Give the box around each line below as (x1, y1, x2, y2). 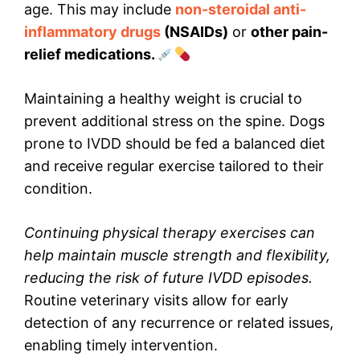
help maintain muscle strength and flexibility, (24, 247, 330, 264)
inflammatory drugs (24, 23, 161, 41)
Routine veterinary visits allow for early (24, 292, 288, 309)
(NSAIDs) (161, 23, 228, 41)
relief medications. (24, 46, 157, 63)
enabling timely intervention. (24, 337, 218, 354)
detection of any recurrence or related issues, (24, 314, 333, 332)
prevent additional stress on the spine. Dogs (24, 112, 325, 130)
